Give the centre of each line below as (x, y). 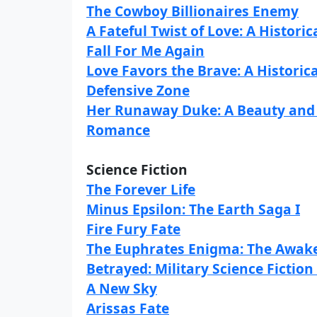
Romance (118, 130)
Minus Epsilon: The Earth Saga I (193, 209)
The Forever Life (141, 189)
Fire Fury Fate (133, 229)
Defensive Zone (138, 90)
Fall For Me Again (145, 51)
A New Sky (122, 288)
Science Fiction (137, 169)
